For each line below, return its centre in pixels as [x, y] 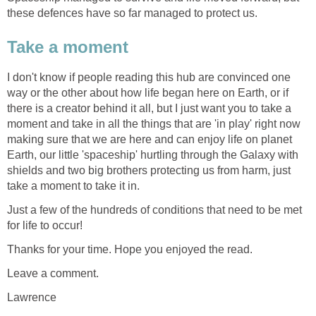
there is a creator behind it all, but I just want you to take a [149, 108]
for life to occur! [45, 225]
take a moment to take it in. [73, 186]
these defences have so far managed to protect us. [132, 13]
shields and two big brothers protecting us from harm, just [149, 170]
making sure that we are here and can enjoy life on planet [150, 139]
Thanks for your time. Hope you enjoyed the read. [130, 249]
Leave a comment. [53, 273]
